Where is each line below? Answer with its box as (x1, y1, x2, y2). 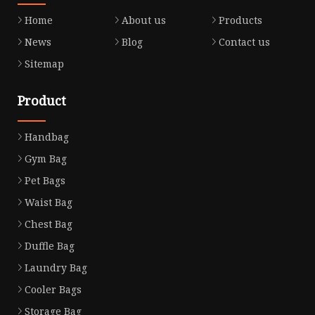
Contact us (218, 34, 270, 49)
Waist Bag (25, 195, 72, 209)
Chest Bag (25, 217, 72, 231)
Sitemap (25, 56, 64, 70)
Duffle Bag (25, 238, 75, 252)
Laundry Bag (25, 260, 87, 274)
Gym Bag (25, 151, 67, 165)
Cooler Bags (25, 282, 82, 296)
